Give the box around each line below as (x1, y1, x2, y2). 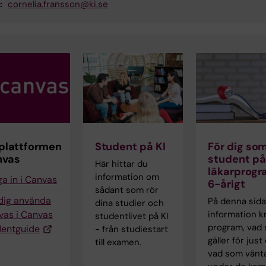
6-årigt (208, 177, 245, 192)
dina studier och (94, 197, 164, 210)
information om (94, 171, 159, 183)
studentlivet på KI (94, 210, 169, 223)
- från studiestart (94, 223, 168, 236)
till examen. (94, 236, 141, 249)
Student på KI (94, 140, 166, 154)
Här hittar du (94, 158, 148, 170)
